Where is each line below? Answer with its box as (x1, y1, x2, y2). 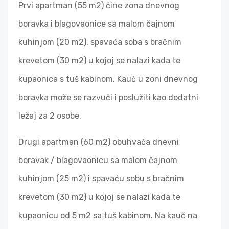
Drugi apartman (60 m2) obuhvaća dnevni (18, 137, 179, 147)
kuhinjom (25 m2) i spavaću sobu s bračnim (18, 174, 184, 184)
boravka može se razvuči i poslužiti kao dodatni (18, 93, 198, 103)
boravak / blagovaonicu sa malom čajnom (18, 155, 177, 166)
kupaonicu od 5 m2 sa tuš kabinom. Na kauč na (18, 211, 197, 221)
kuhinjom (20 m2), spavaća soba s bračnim (18, 37, 181, 48)
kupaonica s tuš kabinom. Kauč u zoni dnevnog (18, 74, 198, 84)
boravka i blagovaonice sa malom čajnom (18, 19, 175, 29)
